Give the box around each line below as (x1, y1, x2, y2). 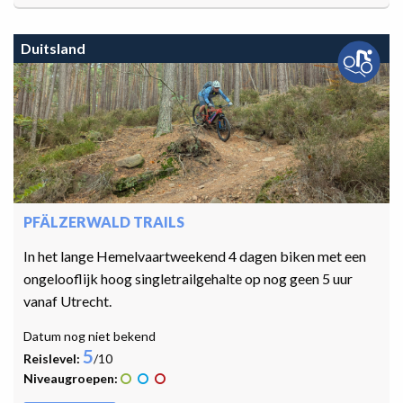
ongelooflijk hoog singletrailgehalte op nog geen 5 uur (23, 270, 353, 288)
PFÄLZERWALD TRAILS (23, 213, 184, 231)
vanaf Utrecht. (23, 292, 112, 310)
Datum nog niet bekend (23, 328, 156, 345)
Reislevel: (23, 351, 83, 367)
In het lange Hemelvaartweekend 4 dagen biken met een (23, 247, 366, 265)
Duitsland (21, 40, 85, 58)
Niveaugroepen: (23, 371, 118, 387)
